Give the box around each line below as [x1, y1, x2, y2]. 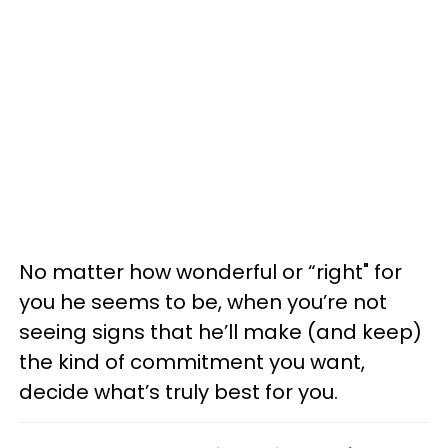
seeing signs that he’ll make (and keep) [19, 317, 422, 346]
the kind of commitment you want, [19, 347, 365, 376]
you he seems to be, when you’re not [19, 287, 387, 316]
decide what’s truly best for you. [19, 377, 338, 406]
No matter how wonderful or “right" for [19, 257, 402, 286]
